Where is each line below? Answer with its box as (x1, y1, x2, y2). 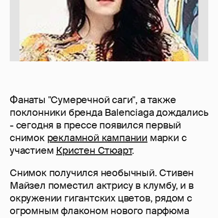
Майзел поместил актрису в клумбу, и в (10, 179, 194, 192)
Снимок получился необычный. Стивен (10, 166, 194, 180)
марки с (147, 131, 187, 145)
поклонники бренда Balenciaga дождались (10, 106, 208, 119)
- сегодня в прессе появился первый (10, 119, 182, 132)
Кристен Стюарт (56, 144, 132, 157)
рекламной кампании (47, 131, 148, 145)
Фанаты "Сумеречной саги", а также (10, 93, 176, 107)
